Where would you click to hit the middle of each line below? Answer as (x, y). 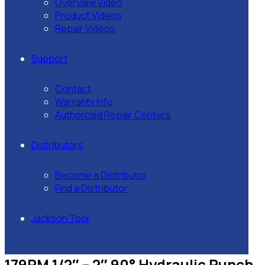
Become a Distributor (101, 175)
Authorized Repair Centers (113, 115)
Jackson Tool (60, 218)
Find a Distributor (91, 188)
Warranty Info (84, 102)
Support (49, 59)
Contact (73, 89)
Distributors (57, 145)
